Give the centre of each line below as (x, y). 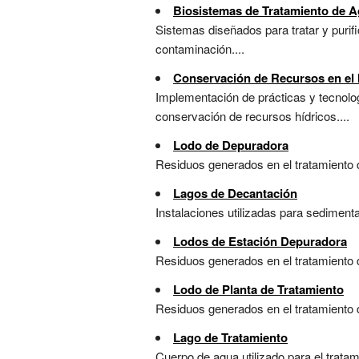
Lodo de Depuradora (231, 145)
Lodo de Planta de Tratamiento (258, 290)
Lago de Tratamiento (230, 338)
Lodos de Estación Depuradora (260, 242)
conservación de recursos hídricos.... (252, 116)
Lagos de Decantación (235, 194)
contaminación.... (200, 49)
